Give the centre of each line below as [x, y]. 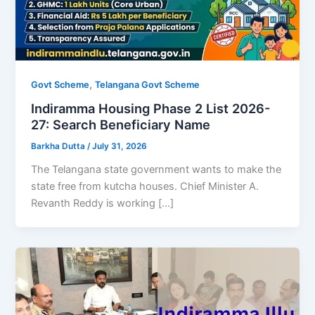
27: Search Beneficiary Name [121, 125]
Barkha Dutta [59, 147]
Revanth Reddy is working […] [103, 204]
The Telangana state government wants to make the [156, 170]
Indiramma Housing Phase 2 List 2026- [151, 109]
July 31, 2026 [120, 147]
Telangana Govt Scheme [148, 84]
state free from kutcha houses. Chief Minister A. [145, 187]
